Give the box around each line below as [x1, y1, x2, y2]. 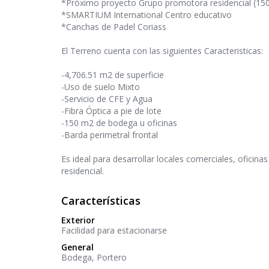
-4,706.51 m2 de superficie [61, 69, 164, 81]
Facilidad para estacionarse [61, 225, 167, 237]
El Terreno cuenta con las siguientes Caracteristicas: [61, 45, 263, 57]
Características [61, 193, 141, 208]
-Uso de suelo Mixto [61, 81, 140, 93]
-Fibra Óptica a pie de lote [61, 105, 162, 117]
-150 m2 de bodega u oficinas [61, 117, 177, 129]
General [61, 241, 94, 253]
